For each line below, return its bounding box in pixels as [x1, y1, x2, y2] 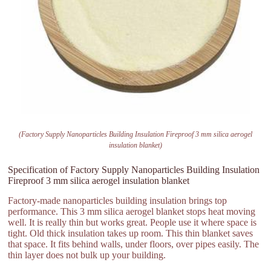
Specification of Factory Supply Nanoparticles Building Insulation [8, 164, 260, 175]
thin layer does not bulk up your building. [8, 249, 166, 260]
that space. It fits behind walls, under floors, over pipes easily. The [8, 238, 260, 249]
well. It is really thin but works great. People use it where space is [8, 217, 257, 227]
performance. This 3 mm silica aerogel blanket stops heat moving [8, 206, 256, 217]
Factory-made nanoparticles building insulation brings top [8, 195, 227, 206]
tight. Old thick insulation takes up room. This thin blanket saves [8, 227, 253, 238]
